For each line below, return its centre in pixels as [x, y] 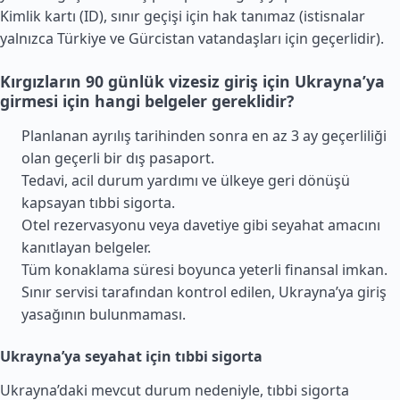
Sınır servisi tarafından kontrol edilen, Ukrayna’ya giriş [204, 292]
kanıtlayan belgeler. [86, 247]
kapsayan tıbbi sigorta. [98, 203]
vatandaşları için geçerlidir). [289, 38]
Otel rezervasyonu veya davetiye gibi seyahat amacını [201, 225]
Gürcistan [162, 38]
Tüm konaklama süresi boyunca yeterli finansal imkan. [204, 270]
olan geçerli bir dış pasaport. [118, 158]
